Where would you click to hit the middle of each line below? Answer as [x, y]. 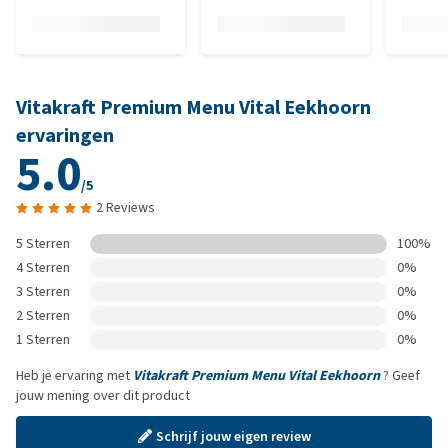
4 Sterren [43, 267]
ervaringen [65, 135]
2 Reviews [125, 207]
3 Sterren [43, 291]
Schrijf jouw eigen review [233, 436]
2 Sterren [43, 315]
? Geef [400, 375]
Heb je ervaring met [74, 375]
